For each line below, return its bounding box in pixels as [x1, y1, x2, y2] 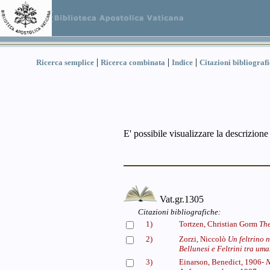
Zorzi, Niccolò [179, 234, 228, 243]
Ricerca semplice [36, 58, 94, 67]
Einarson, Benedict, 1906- [179, 257, 266, 266]
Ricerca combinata [101, 58, 165, 67]
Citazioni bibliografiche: [138, 207, 221, 216]
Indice [172, 58, 193, 67]
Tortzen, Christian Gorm [179, 219, 259, 228]
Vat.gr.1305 [157, 194, 204, 204]
